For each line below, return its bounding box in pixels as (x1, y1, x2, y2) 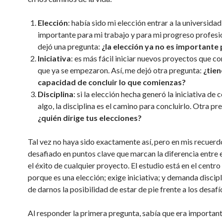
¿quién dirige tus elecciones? (38, 113, 142, 122)
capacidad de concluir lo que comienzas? (38, 77, 186, 87)
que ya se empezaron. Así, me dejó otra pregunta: (38, 65, 203, 75)
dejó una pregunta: (38, 42, 102, 51)
